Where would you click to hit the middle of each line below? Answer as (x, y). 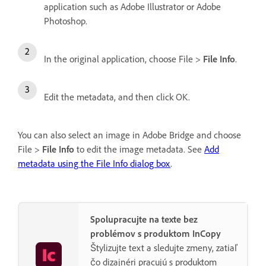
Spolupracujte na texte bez (144, 219)
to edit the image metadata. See (139, 149)
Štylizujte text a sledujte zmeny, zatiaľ (164, 248)
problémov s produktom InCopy (156, 233)
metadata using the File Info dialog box (94, 163)
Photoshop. (66, 21)
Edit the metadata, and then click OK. (117, 97)
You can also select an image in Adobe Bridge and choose (129, 135)
